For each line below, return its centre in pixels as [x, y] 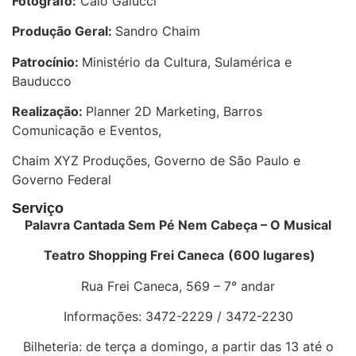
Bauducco [42, 81]
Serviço [38, 208]
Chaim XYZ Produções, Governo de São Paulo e [156, 161]
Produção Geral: [64, 31]
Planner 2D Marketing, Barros [174, 111]
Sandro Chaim [158, 31]
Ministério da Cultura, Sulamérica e [187, 62]
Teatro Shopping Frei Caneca [134, 255]
